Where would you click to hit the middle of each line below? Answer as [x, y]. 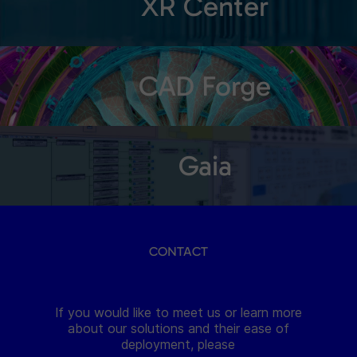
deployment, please [178, 344]
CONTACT [178, 251]
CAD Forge [205, 86]
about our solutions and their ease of [178, 328]
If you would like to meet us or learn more [178, 312]
